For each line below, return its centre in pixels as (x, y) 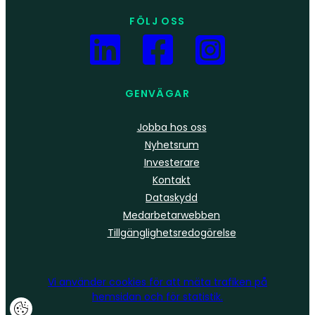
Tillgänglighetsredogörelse (172, 232)
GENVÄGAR (157, 93)
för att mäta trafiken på (207, 282)
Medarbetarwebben (172, 215)
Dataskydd (172, 197)
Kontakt (172, 180)
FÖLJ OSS (157, 21)
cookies (128, 282)
